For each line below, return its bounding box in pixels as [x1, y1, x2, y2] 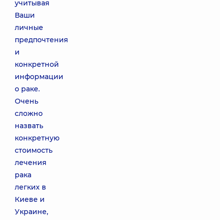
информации [15, 72, 63, 81]
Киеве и [15, 195, 45, 204]
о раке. [15, 84, 40, 93]
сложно [15, 109, 43, 118]
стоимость [15, 146, 53, 155]
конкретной [15, 60, 59, 69]
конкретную [15, 134, 59, 142]
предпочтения [15, 35, 68, 44]
